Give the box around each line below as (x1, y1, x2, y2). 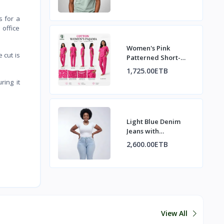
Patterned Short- (126, 53, 180, 62)
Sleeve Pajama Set (126, 62, 185, 72)
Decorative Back (126, 136, 178, 145)
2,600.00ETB (126, 139, 168, 149)
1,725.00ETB (126, 66, 168, 76)
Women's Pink (126, 43, 170, 53)
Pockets (126, 145, 151, 155)
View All (161, 208, 189, 218)
